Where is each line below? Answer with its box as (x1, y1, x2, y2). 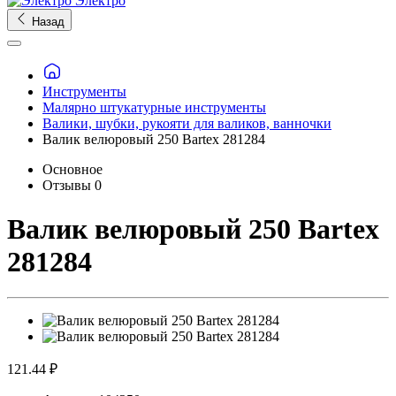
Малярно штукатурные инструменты (42, 100, 266, 116)
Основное (42, 162, 103, 178)
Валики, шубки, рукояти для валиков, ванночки (42, 116, 331, 132)
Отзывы (42, 178, 95, 194)
